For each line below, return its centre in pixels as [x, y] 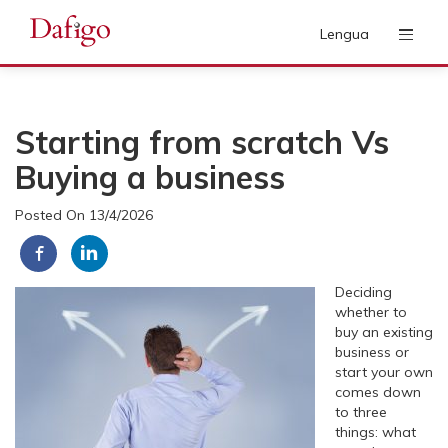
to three [361, 412]
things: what [375, 432]
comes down [378, 392]
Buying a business [150, 177]
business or [372, 352]
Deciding [363, 292]
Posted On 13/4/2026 [84, 215]
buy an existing [384, 332]
